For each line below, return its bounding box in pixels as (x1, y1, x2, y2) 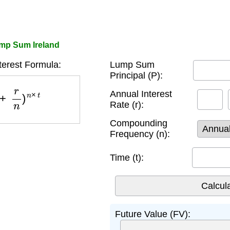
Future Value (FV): (115, 209, 190, 219)
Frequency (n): (110, 129, 170, 139)
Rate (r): (110, 100, 144, 110)
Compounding (110, 118, 167, 128)
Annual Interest (110, 89, 172, 99)
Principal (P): (110, 70, 163, 81)
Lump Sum (110, 60, 155, 70)
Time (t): (110, 152, 144, 163)
